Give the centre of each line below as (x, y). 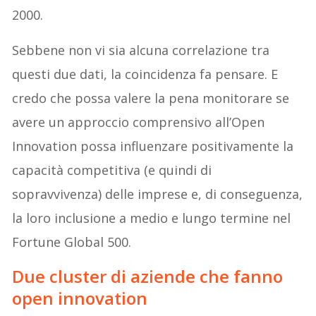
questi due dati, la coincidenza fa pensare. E (145, 74)
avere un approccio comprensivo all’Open (139, 122)
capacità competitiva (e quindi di (112, 170)
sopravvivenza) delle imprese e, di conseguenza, (158, 194)
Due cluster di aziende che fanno (148, 276)
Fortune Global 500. (72, 242)
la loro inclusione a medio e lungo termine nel (152, 218)
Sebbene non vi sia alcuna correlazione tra (141, 50)
